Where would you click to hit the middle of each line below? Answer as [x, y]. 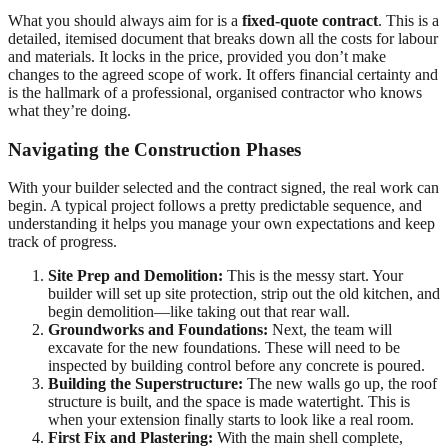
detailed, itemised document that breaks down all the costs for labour [223, 38]
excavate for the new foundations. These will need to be [224, 348]
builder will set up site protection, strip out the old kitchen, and [244, 294]
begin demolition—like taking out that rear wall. [199, 312]
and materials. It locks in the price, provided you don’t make [197, 56]
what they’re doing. [69, 110]
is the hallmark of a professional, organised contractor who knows [215, 92]
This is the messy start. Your [313, 276]
